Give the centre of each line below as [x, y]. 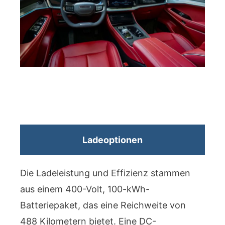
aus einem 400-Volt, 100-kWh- [85, 189]
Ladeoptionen [113, 140]
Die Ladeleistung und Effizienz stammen [105, 173]
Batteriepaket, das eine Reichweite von [103, 205]
